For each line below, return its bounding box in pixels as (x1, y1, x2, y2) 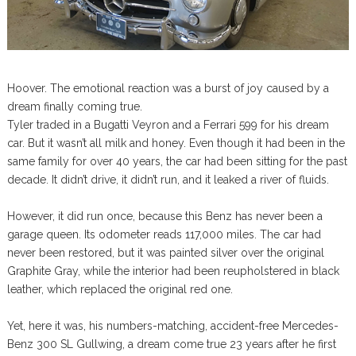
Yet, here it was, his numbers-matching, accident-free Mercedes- (6, 319, 339, 333)
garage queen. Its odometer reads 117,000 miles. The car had (6, 228, 321, 242)
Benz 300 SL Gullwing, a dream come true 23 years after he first (6, 338, 336, 351)
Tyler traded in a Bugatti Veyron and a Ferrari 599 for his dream (6, 118, 329, 132)
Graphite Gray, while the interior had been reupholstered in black (6, 265, 339, 278)
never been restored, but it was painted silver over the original (6, 246, 324, 260)
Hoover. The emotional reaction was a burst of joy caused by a (6, 82, 329, 95)
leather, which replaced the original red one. (6, 283, 233, 296)
